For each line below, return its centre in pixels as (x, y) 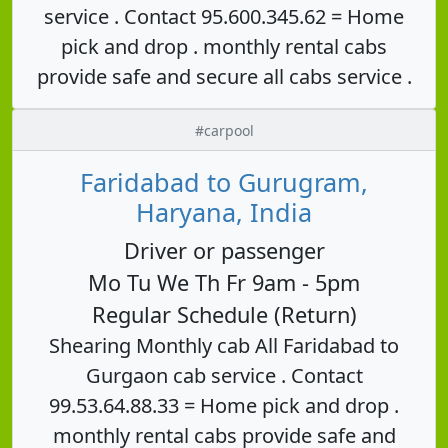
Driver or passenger (224, 250)
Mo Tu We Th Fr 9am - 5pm (224, 282)
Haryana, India (224, 211)
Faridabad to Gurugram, (224, 181)
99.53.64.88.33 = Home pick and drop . (224, 405)
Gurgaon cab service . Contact (224, 375)
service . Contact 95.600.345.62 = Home (224, 16)
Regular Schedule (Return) (224, 314)
